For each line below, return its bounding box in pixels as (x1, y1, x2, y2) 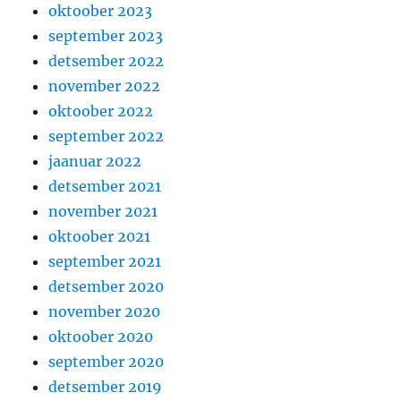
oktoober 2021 (48, 227, 151, 246)
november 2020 (48, 303, 161, 321)
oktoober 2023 (48, 2, 153, 21)
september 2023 (48, 27, 164, 46)
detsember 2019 (48, 378, 163, 397)
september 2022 (48, 127, 165, 146)
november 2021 (48, 202, 158, 221)
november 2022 (48, 77, 161, 96)
